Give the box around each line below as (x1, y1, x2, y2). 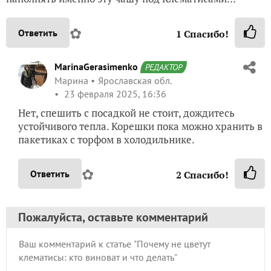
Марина (54, 74, 88, 87)
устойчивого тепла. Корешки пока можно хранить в (18, 119, 263, 134)
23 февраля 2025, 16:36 (62, 88, 166, 100)
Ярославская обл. (98, 74, 171, 87)
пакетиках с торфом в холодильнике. (18, 132, 195, 147)
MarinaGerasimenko (54, 60, 138, 73)
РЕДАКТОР (145, 62, 182, 73)
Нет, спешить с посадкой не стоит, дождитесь (18, 106, 235, 120)
